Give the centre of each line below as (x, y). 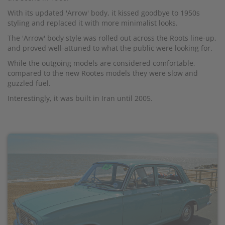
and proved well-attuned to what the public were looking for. (110, 48)
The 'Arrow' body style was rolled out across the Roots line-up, (112, 38)
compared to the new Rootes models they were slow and (103, 73)
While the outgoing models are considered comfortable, (101, 63)
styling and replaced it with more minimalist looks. (93, 23)
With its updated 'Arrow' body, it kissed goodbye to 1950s (104, 13)
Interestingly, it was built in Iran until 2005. (80, 98)
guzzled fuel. (29, 83)
